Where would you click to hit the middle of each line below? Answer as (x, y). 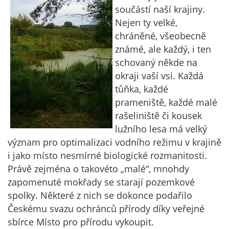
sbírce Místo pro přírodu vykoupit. (81, 222)
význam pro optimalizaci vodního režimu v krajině (114, 142)
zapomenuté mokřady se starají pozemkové (101, 182)
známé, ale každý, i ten (163, 49)
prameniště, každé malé (166, 102)
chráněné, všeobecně (161, 36)
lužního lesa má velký (161, 129)
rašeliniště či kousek (158, 116)
